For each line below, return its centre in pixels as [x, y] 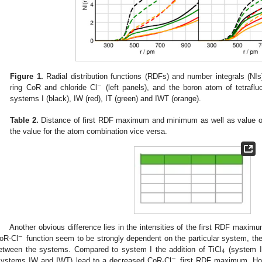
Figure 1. [27, 76]
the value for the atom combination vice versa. [89, 132]
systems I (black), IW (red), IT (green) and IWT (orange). [106, 98]
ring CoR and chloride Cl [54, 87]
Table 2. [24, 120]
